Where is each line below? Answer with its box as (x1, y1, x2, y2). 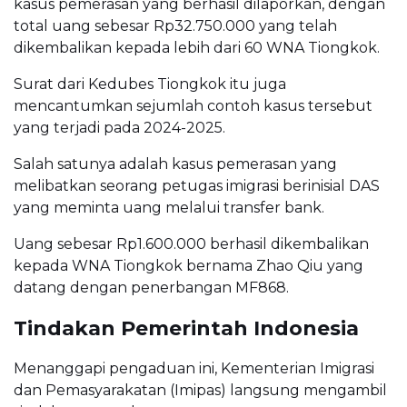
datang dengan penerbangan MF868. (14, 279, 289, 297)
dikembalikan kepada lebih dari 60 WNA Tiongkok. (14, 39, 380, 57)
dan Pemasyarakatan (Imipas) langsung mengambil (14, 382, 387, 400)
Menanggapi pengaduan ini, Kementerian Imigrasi (14, 360, 374, 378)
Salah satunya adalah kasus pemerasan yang (14, 155, 337, 174)
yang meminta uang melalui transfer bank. (14, 199, 324, 217)
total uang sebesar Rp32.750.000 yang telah (14, 17, 337, 35)
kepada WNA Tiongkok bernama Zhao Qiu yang (14, 257, 363, 275)
